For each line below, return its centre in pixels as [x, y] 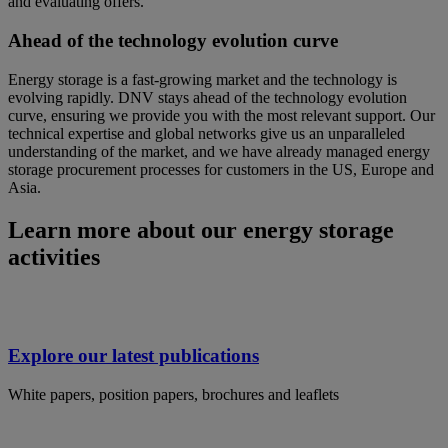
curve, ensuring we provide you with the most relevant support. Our [221, 115]
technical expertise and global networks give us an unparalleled [206, 133]
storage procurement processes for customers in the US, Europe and [221, 169]
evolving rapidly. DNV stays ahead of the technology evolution [207, 97]
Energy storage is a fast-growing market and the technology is [202, 79]
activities [54, 256]
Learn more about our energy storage [201, 229]
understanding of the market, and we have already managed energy [219, 151]
